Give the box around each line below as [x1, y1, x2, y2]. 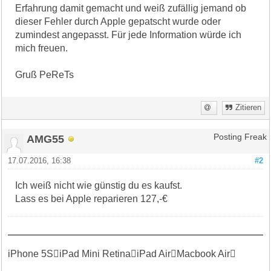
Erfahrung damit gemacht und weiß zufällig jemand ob [15, 2, 247, 13]
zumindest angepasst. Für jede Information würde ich [15, 29, 242, 40]
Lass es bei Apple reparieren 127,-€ [15, 193, 168, 204]
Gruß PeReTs [15, 69, 74, 80]
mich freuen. [15, 42, 68, 53]
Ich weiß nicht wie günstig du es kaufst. [15, 180, 183, 191]
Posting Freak [213, 132, 267, 142]
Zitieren [235, 103, 261, 112]
